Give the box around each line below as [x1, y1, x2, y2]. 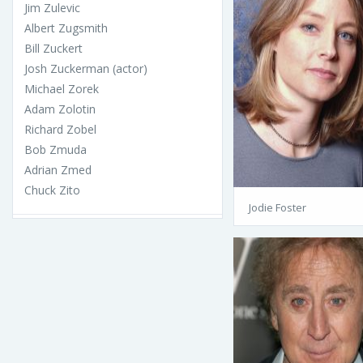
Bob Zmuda [24, 142, 87, 158]
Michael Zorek [24, 81, 99, 97]
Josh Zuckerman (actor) [24, 61, 147, 77]
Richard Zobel [24, 122, 96, 138]
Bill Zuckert [24, 41, 83, 57]
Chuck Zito [24, 182, 80, 199]
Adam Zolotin [24, 101, 96, 117]
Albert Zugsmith [24, 20, 108, 36]
